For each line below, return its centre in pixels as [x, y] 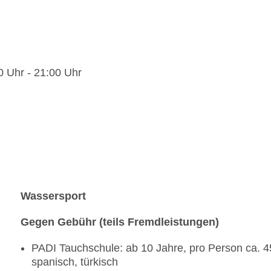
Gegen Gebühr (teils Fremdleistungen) [120, 222]
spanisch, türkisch [75, 262]
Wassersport [53, 196]
